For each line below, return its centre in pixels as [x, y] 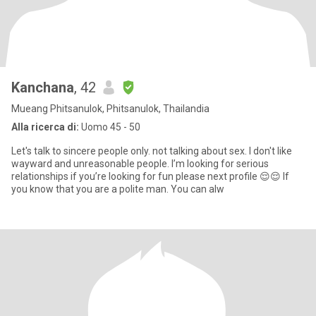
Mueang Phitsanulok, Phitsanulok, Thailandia [110, 109]
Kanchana [43, 87]
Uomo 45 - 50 [110, 127]
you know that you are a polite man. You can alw [118, 189]
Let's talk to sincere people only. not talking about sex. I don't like [82, 151]
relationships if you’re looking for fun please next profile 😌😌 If [150, 176]
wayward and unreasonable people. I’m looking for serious [91, 164]
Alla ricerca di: [45, 127]
